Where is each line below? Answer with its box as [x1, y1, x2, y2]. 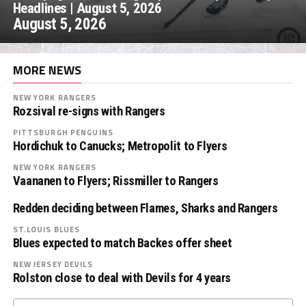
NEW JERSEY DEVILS [12, 258, 93, 270]
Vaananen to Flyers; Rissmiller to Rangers [12, 173, 219, 188]
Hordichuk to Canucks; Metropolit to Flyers [12, 138, 227, 153]
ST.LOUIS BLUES [12, 223, 81, 235]
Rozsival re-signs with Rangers [12, 103, 165, 118]
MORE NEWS [12, 60, 81, 79]
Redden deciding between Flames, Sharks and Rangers [12, 200, 278, 215]
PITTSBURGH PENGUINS [12, 126, 113, 138]
